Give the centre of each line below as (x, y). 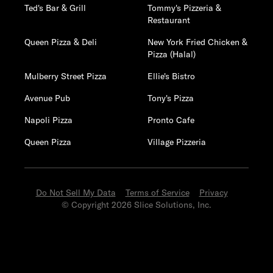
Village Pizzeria (177, 142)
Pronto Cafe (171, 120)
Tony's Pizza (171, 98)
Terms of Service (157, 193)
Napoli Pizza (48, 120)
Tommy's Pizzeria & (185, 8)
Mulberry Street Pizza (66, 76)
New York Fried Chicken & (198, 42)
